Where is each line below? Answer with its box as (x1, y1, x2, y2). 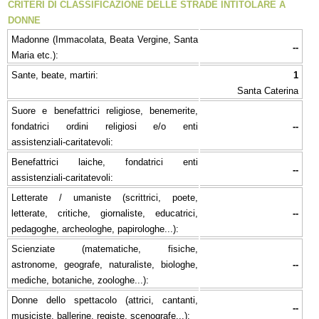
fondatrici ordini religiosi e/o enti (11, 120, 198, 132)
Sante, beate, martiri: (11, 69, 98, 80)
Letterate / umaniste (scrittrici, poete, (11, 192, 198, 203)
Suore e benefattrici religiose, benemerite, (11, 105, 198, 116)
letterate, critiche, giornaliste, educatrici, (11, 207, 198, 219)
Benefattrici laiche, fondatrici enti (11, 156, 198, 167)
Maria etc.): (11, 49, 58, 61)
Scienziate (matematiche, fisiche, (11, 243, 198, 254)
